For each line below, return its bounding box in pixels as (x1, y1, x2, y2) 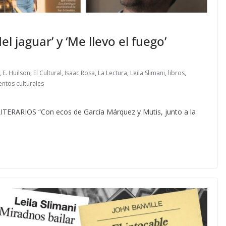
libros (168, 68, 185, 77)
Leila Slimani (130, 68, 165, 77)
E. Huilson (3, 68, 30, 77)
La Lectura (98, 68, 127, 77)
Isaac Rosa (65, 68, 95, 77)
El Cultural (33, 68, 62, 77)
